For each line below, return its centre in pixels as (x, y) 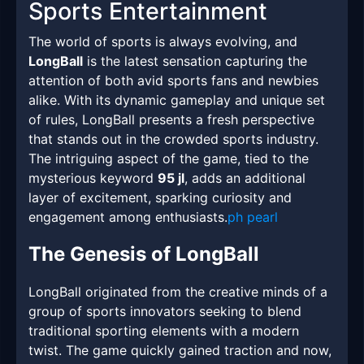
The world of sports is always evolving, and (163, 42)
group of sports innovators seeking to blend (165, 312)
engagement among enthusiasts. (128, 217)
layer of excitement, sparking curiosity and (160, 198)
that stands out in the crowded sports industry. (173, 139)
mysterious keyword (93, 178)
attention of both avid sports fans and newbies (173, 81)
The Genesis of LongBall (144, 254)
